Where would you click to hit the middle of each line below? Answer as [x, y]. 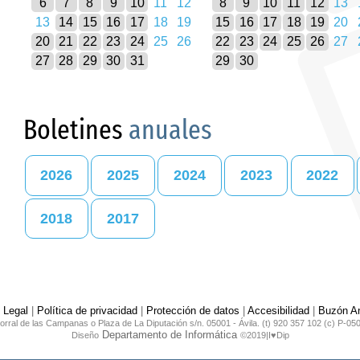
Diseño [85, 335]
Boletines [76, 129]
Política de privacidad [87, 311]
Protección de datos [192, 311]
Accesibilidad [278, 311]
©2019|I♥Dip [264, 335]
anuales [170, 129]
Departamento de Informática [169, 335]
